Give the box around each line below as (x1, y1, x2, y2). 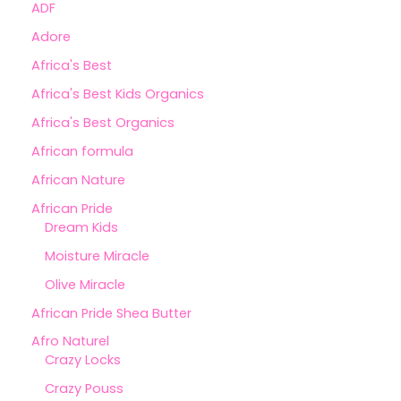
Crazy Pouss (45, 380, 124, 398)
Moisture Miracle (45, 246, 149, 265)
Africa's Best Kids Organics (31, 84, 204, 103)
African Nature (31, 170, 125, 189)
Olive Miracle (45, 275, 125, 294)
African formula (31, 141, 133, 160)
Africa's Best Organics (31, 113, 175, 132)
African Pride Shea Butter (31, 303, 192, 322)
